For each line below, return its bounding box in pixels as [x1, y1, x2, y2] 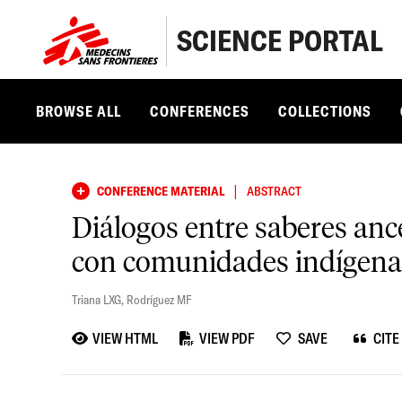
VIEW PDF [198, 328, 255, 347]
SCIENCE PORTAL [176, 22, 383, 59]
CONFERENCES [150, 102, 249, 120]
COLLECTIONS [278, 102, 371, 120]
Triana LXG [72, 291, 121, 308]
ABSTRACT [247, 182, 301, 199]
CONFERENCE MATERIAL [97, 182, 224, 199]
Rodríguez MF [127, 291, 192, 308]
